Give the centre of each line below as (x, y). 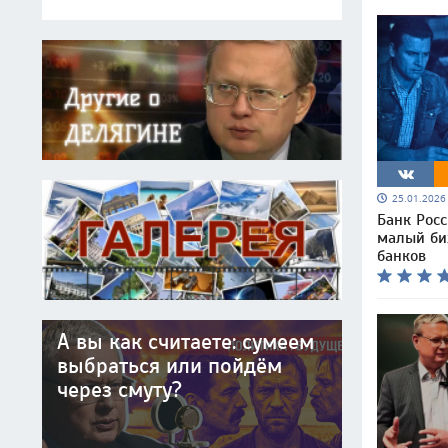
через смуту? (119, 390)
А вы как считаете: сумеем (185, 342)
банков (401, 255)
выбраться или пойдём (169, 366)
